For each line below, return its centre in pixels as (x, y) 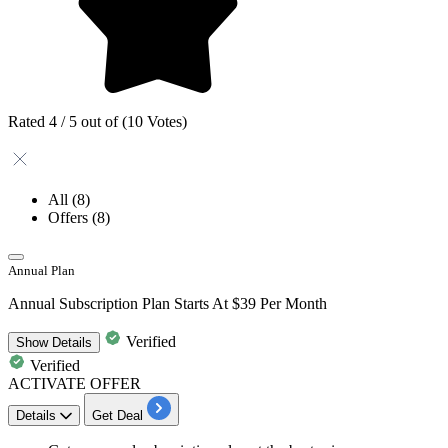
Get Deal (117, 415)
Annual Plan (41, 270)
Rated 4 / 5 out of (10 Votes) (97, 121)
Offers (70, 217)
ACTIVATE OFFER (74, 383)
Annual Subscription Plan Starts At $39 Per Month (167, 303)
